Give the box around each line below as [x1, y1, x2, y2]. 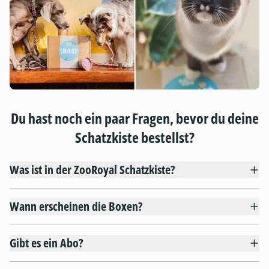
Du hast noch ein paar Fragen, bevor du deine [10, 108, 259, 128]
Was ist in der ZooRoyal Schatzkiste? [10, 162, 175, 178]
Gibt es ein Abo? [10, 235, 83, 252]
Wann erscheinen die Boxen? [10, 198, 142, 215]
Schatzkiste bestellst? [74, 127, 195, 148]
